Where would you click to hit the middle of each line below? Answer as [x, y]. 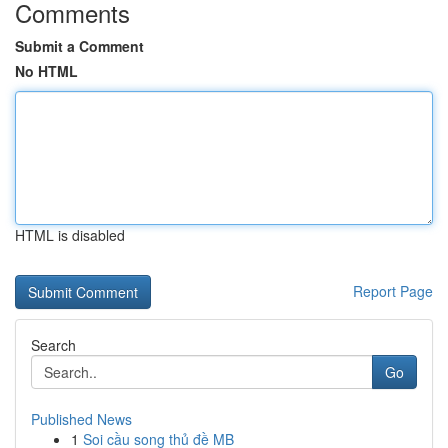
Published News [81, 419]
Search [53, 345]
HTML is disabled [70, 235]
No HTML [46, 71]
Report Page [393, 291]
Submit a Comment [79, 46]
